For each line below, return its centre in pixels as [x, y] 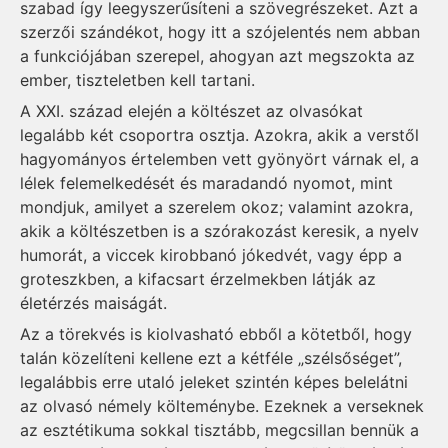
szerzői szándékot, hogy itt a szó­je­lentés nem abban [220, 32]
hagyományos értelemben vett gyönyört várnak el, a [219, 159]
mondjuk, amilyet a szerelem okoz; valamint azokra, [216, 207]
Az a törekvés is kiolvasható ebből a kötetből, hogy [216, 333]
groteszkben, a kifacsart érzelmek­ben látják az [198, 279]
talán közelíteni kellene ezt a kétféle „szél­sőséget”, [211, 357]
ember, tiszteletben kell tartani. [137, 80]
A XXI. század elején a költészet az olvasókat [191, 111]
